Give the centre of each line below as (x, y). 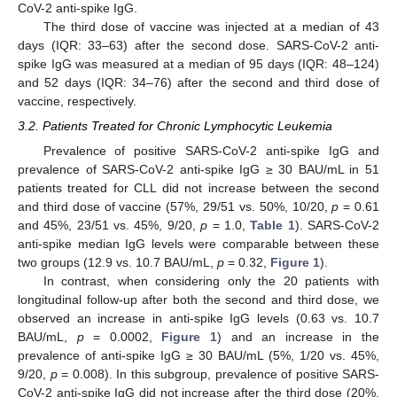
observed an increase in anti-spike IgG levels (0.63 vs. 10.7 (198, 318)
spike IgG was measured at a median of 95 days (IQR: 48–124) (198, 64)
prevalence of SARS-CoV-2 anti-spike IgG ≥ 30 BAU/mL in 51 (198, 169)
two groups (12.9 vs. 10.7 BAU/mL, (117, 262)
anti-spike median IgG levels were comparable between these (198, 243)
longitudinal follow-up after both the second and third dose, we (198, 299)
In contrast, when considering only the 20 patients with (211, 280)
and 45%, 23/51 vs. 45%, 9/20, (109, 225)
